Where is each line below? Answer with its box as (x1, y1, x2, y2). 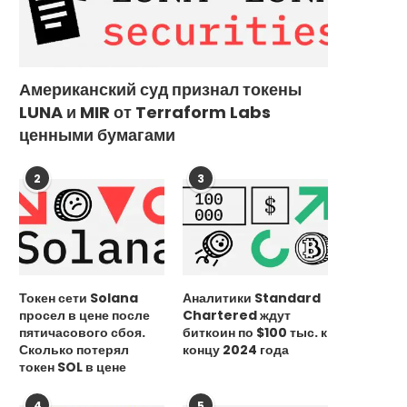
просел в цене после (19, 306, 150, 325)
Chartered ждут (183, 306, 292, 325)
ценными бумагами (19, 123, 175, 146)
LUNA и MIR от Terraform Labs (19, 100, 271, 124)
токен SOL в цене (19, 358, 126, 377)
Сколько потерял (19, 341, 129, 360)
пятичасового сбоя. (19, 323, 145, 342)
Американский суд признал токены (19, 77, 302, 101)
